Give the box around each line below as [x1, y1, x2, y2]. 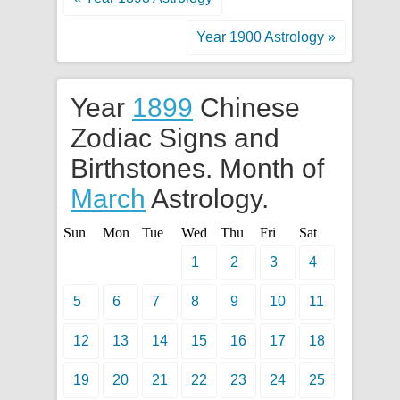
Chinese [193, 93, 300, 122]
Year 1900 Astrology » [196, 29, 336, 45]
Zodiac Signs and [71, 123, 279, 153]
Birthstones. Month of [71, 154, 324, 183]
